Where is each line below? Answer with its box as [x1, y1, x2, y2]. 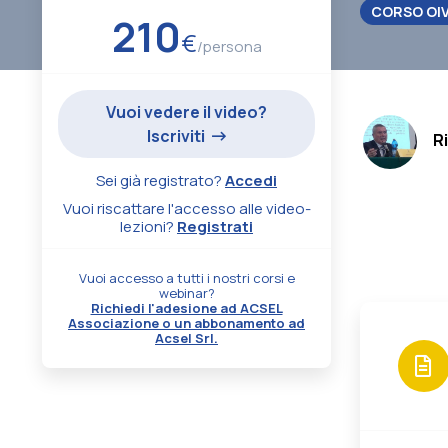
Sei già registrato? [96, 169, 226, 191]
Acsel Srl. [155, 328, 219, 347]
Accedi [225, 169, 278, 191]
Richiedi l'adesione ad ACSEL [90, 298, 283, 317]
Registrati [177, 215, 254, 237]
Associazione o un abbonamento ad [68, 313, 306, 332]
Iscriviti [147, 124, 209, 147]
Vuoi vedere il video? [106, 100, 268, 123]
